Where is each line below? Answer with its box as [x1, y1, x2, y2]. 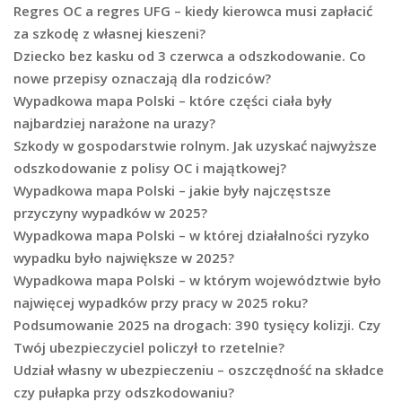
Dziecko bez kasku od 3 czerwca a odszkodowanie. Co [13, 47, 366, 66]
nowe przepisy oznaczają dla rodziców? [13, 69, 271, 88]
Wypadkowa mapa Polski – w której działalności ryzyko [13, 226, 370, 245]
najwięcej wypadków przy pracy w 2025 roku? [13, 293, 308, 312]
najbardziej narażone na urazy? [13, 114, 215, 133]
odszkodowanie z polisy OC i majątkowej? [13, 159, 286, 178]
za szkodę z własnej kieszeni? [13, 24, 205, 43]
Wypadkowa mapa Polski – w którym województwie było [13, 271, 381, 290]
